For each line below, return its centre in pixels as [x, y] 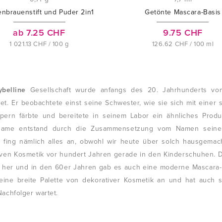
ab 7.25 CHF [39, 33]
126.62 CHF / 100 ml [183, 44]
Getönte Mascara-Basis [183, 12]
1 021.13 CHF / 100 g [39, 44]
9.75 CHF [183, 33]
